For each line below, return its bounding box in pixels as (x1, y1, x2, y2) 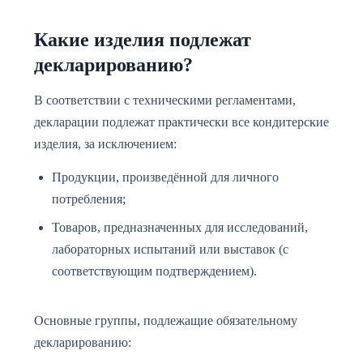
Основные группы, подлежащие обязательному (34, 314, 297, 327)
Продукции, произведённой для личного (52, 170, 279, 184)
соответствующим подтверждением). (52, 264, 257, 278)
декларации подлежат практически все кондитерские (34, 115, 329, 129)
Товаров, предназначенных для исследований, (52, 220, 308, 234)
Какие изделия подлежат (34, 29, 251, 50)
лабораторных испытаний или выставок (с (52, 242, 288, 256)
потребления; (52, 192, 126, 206)
